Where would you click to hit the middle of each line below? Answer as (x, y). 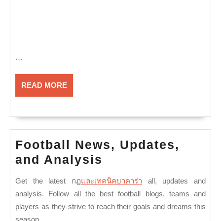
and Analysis (59, 159)
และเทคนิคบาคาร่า (111, 181)
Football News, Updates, (97, 145)
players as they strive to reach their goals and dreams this (110, 206)
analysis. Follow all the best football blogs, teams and (110, 194)
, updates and (180, 181)
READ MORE (44, 85)
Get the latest (43, 181)
